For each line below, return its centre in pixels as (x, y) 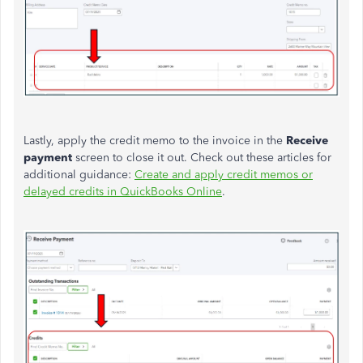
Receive (307, 141)
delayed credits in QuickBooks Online (123, 192)
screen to (99, 158)
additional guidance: (79, 175)
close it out (155, 158)
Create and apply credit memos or (224, 175)
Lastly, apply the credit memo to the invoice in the (155, 141)
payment (48, 158)
